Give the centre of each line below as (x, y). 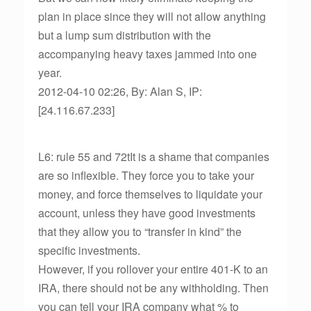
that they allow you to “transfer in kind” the (140, 232)
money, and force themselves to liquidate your (150, 194)
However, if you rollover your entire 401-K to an (153, 269)
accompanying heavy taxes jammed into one (148, 54)
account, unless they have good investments (147, 213)
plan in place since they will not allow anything (152, 16)
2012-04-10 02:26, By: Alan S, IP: (120, 91)
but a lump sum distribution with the (125, 35)
